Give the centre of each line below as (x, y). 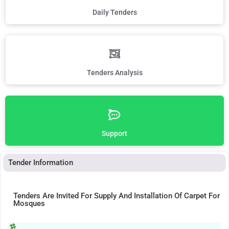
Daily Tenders (114, 13)
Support (114, 134)
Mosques (29, 204)
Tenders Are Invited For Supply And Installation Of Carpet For (117, 196)
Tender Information (41, 163)
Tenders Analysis (114, 73)
